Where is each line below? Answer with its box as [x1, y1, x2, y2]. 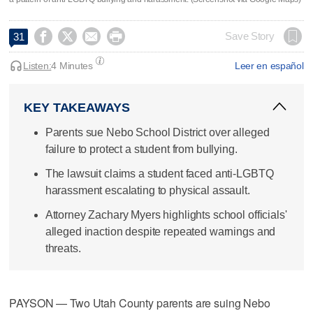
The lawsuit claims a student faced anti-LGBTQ [45, 167, 274, 180]
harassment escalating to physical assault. [45, 184, 250, 196]
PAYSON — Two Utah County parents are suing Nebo [9, 294, 270, 311]
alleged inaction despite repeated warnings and [45, 226, 276, 238]
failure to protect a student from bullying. [45, 143, 238, 155]
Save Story [225, 30, 275, 42]
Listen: [23, 59, 52, 71]
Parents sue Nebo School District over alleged [45, 126, 270, 138]
